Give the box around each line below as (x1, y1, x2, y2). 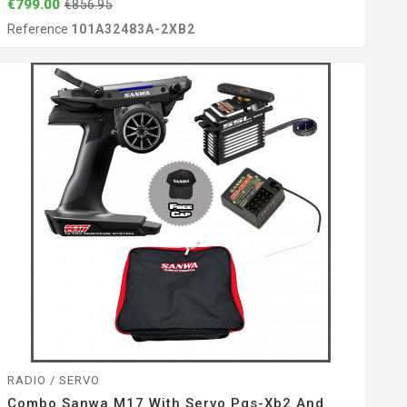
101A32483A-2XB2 (70, 22, 195, 37)
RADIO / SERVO (6, 373, 100, 388)
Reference (6, 22, 71, 37)
